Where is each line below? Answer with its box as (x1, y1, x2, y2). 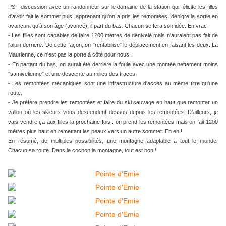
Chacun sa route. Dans (8, 147, 67, 154)
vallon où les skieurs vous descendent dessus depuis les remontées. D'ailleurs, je (8, 109, 218, 116)
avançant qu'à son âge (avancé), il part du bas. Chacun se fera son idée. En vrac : (8, 23, 210, 29)
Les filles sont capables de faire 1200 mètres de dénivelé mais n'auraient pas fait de (12, 32, 218, 39)
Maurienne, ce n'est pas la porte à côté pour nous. (8, 51, 131, 58)
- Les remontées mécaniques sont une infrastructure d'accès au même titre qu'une (8, 80, 218, 87)
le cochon (67, 147, 90, 154)
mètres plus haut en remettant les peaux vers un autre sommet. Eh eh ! (8, 128, 182, 135)
